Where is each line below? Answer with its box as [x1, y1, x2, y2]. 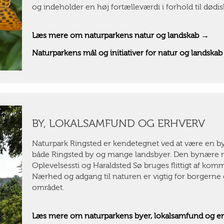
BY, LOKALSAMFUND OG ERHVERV [31, 116, 205, 130]
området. [31, 182, 66, 192]
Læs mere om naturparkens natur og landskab [31, 30, 199, 40]
